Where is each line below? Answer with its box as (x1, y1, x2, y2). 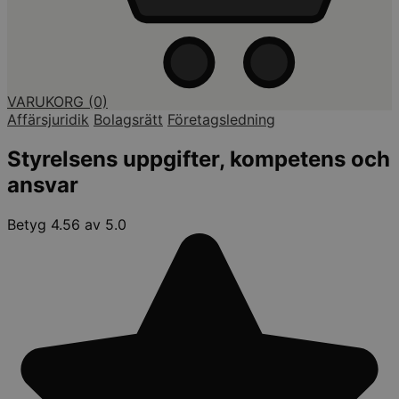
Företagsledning (167, 110, 275, 128)
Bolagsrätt (94, 110, 163, 128)
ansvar (7, 171, 78, 198)
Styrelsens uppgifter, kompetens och (7, 145, 390, 172)
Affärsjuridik (7, 110, 89, 128)
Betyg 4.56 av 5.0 (7, 215, 126, 233)
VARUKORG (7, 92, 88, 110)
